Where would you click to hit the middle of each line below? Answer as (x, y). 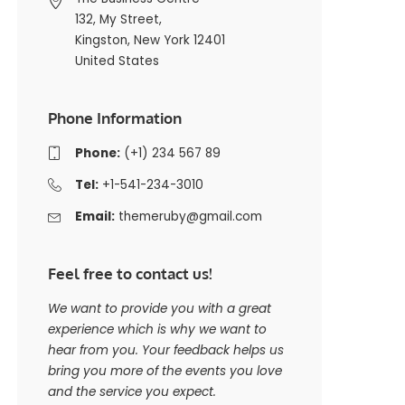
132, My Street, (118, 20)
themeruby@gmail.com (190, 217)
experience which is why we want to (157, 330)
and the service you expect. (132, 392)
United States (117, 61)
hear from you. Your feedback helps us (165, 351)
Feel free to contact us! (130, 274)
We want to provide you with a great (159, 309)
